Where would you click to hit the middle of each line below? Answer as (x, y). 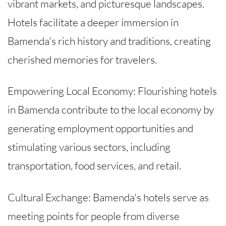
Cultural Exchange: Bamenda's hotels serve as (108, 197)
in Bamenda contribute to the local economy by (111, 110)
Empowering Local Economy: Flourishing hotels (112, 91)
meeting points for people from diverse (94, 216)
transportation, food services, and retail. (94, 166)
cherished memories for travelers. (82, 60)
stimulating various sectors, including (89, 147)
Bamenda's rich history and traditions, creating (109, 41)
